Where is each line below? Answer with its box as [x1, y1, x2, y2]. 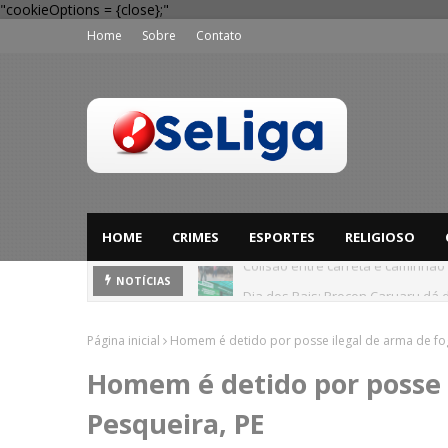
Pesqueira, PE [87, 405, 265, 442]
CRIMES [172, 228, 219, 246]
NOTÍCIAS [116, 274, 171, 288]
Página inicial [87, 332, 160, 349]
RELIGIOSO [345, 228, 415, 246]
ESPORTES [249, 228, 315, 246]
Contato [196, 27, 242, 44]
